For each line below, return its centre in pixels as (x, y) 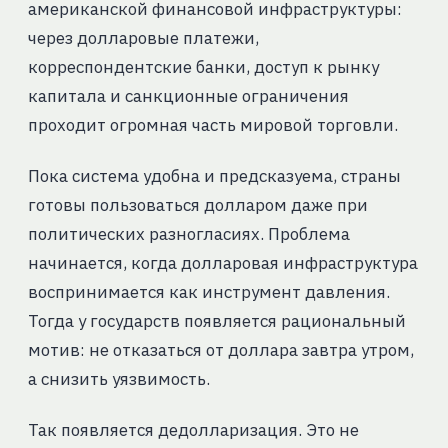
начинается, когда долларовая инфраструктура (222, 262)
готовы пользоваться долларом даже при (197, 204)
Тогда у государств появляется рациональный (216, 320)
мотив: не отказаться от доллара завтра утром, (220, 349)
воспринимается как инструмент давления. (208, 291)
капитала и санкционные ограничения (188, 95)
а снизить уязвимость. (118, 378)
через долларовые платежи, (143, 37)
